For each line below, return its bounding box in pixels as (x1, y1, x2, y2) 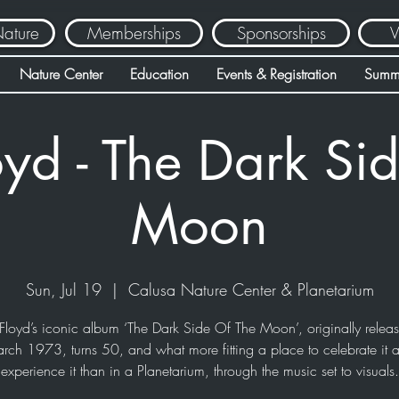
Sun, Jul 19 (25, 279, 102, 300)
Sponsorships (236, 21, 326, 45)
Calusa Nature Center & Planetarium (127, 279, 374, 300)
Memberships (87, 21, 181, 45)
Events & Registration (216, 64, 337, 84)
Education (129, 64, 189, 84)
